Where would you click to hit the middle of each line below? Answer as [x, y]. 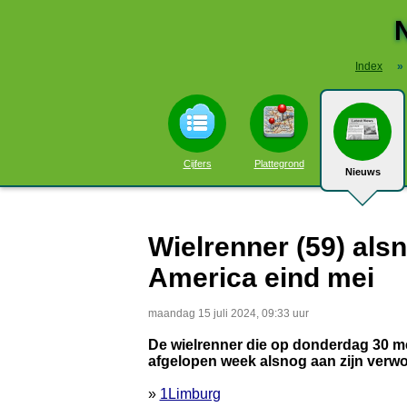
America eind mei [261, 278]
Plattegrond [279, 164]
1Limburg [190, 394]
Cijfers [197, 164]
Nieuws [362, 172]
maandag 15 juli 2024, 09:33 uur [228, 313]
